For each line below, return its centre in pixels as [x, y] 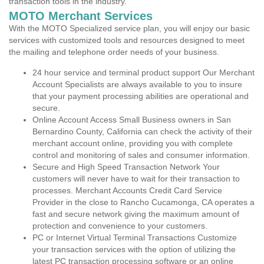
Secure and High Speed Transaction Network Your [126, 167]
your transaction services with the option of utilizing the [134, 249]
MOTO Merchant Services [81, 16]
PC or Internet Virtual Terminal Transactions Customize [135, 237]
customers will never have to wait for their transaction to [136, 179]
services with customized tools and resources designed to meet [127, 40]
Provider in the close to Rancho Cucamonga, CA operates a [143, 202]
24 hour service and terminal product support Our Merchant [143, 72]
